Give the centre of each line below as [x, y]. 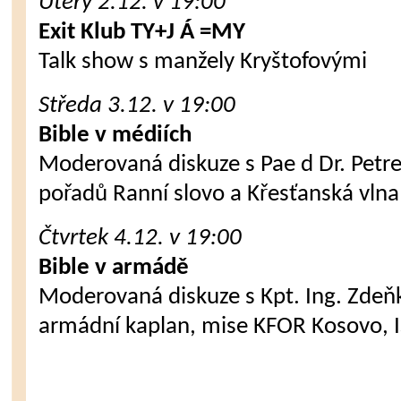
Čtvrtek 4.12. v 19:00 [141, 239]
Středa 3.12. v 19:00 [137, 106]
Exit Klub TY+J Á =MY [142, 33]
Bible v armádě [114, 268]
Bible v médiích [115, 136]
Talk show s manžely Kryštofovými [203, 62]
